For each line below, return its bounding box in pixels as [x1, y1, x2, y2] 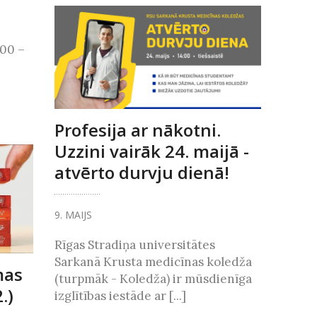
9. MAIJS [54, 207, 92, 221]
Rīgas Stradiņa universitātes [54, 236, 215, 253]
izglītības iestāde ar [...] [54, 287, 186, 304]
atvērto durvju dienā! [54, 160, 229, 184]
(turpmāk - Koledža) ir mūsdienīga [54, 270, 252, 287]
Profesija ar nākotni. [54, 117, 221, 142]
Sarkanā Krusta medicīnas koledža [54, 253, 252, 270]
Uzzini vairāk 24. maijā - [54, 139, 249, 163]
